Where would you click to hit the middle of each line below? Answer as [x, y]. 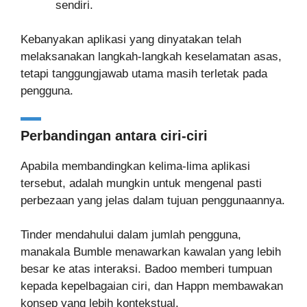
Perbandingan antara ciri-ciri [114, 135]
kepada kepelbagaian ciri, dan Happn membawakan [152, 286]
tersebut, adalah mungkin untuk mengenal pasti [141, 183]
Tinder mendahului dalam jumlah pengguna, [131, 235]
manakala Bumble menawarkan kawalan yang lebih [151, 252]
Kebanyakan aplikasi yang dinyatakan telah [131, 39]
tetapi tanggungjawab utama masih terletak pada [144, 74]
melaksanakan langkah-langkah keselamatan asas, [151, 57]
